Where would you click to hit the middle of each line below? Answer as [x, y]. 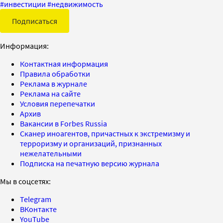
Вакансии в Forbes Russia [63, 124]
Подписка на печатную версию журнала [90, 164]
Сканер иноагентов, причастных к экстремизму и [105, 134]
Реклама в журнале [54, 84]
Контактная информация [64, 64]
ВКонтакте [38, 209]
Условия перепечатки [57, 104]
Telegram [36, 199]
